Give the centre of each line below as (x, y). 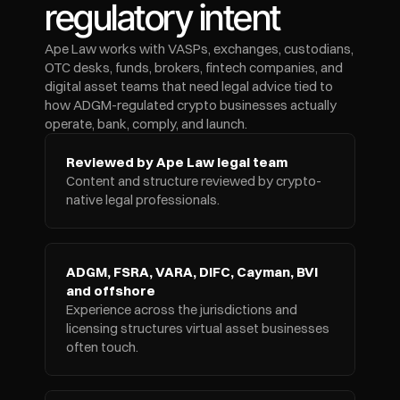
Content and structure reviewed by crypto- (194, 181)
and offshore (111, 291)
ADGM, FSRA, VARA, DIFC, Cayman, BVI (192, 272)
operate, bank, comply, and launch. (146, 124)
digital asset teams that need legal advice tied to (189, 86)
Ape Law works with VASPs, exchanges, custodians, (199, 49)
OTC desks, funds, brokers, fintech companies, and (194, 67)
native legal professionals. (143, 200)
